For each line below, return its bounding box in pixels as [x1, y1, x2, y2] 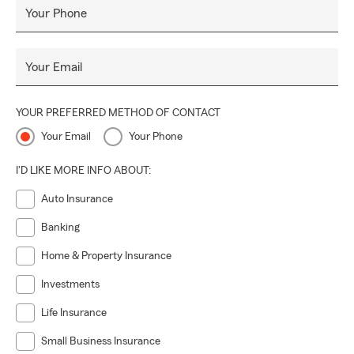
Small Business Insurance [41, 336, 160, 347]
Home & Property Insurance [41, 250, 171, 262]
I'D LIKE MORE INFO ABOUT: [16, 165, 151, 176]
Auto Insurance [41, 194, 113, 205]
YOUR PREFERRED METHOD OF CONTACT [16, 107, 220, 119]
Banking [41, 222, 80, 233]
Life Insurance [41, 307, 107, 318]
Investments [41, 279, 100, 290]
